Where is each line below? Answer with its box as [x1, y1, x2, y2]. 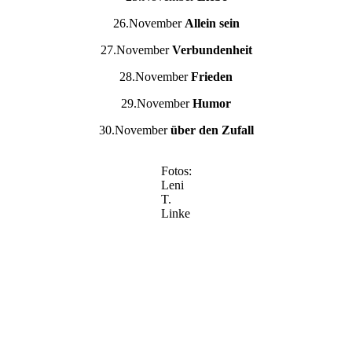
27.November [100, 43, 172, 57]
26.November [112, 16, 185, 31]
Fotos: [160, 164, 192, 178]
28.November [119, 70, 191, 84]
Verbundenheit [171, 43, 252, 57]
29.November [121, 97, 192, 111]
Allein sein [184, 16, 240, 31]
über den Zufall [170, 123, 254, 137]
